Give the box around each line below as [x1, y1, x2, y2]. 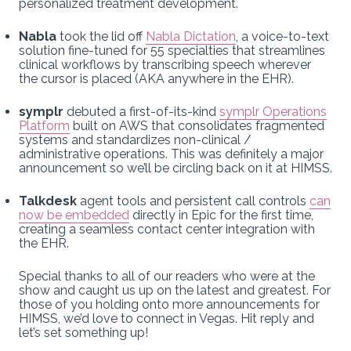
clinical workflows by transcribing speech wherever [19, 56, 311, 72]
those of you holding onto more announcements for [19, 296, 320, 312]
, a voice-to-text [236, 28, 329, 44]
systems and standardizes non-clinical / [19, 132, 251, 147]
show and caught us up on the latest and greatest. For [19, 282, 331, 298]
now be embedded [19, 207, 129, 223]
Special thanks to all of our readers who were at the [19, 268, 315, 284]
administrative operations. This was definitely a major [19, 146, 324, 161]
